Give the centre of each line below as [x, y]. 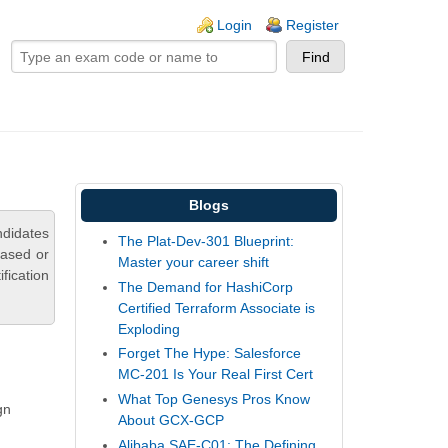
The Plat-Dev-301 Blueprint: [206, 241]
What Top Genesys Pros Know [214, 398]
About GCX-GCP [171, 419]
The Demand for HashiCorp [206, 286]
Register [312, 25]
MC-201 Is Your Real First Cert [216, 374]
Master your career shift [194, 262]
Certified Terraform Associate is [217, 307]
